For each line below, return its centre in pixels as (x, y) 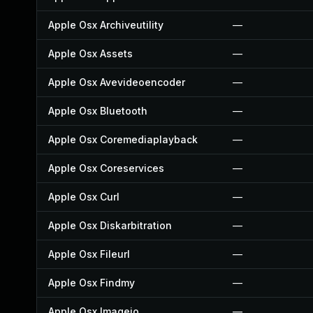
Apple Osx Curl (84, 197)
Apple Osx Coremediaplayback (123, 139)
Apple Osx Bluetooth (98, 111)
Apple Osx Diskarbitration (110, 225)
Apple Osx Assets (90, 53)
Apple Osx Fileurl (89, 254)
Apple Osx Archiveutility (106, 25)
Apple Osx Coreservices (106, 168)
